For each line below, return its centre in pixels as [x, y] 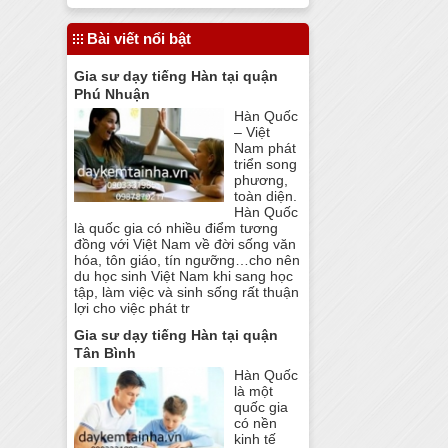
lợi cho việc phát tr [132, 308]
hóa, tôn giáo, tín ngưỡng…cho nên [187, 260]
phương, [261, 180]
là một [254, 390]
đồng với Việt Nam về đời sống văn [185, 244]
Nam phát [265, 148]
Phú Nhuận [112, 94]
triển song [266, 164]
